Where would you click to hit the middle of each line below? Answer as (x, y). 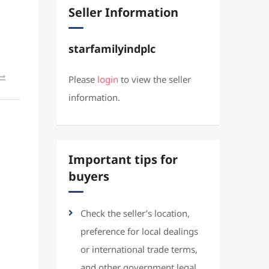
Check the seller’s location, (135, 214)
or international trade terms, (139, 250)
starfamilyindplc (112, 49)
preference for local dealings (139, 232)
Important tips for (123, 160)
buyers (89, 177)
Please (83, 80)
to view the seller (154, 80)
